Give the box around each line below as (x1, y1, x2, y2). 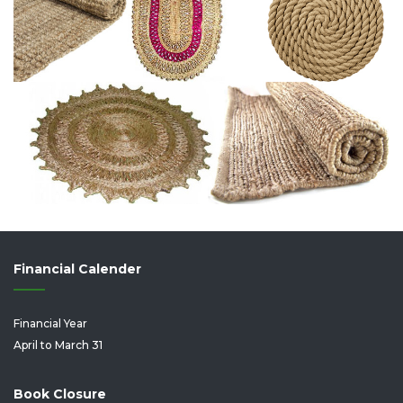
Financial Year (13, 317, 87, 331)
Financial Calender (13, 261, 141, 278)
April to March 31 (13, 338, 103, 353)
